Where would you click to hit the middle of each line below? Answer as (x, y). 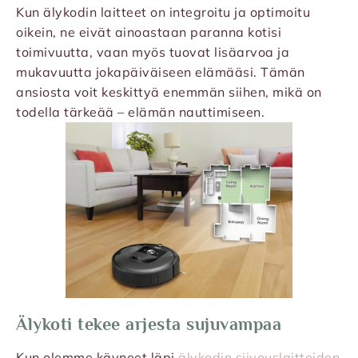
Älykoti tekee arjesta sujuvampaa (149, 324)
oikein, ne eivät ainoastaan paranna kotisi (149, 32)
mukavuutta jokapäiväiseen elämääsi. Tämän (161, 72)
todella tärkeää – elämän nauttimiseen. (140, 112)
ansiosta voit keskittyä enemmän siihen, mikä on (169, 92)
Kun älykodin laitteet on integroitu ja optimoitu (163, 12)
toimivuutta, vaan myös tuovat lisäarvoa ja (153, 52)
